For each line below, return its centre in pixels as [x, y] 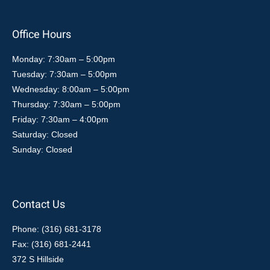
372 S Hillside [38, 259]
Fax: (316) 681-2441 [52, 244]
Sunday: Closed [42, 149]
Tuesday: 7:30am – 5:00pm [64, 74]
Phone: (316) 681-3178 [57, 229]
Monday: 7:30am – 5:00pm [64, 59]
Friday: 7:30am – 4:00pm [60, 119]
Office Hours [42, 34]
